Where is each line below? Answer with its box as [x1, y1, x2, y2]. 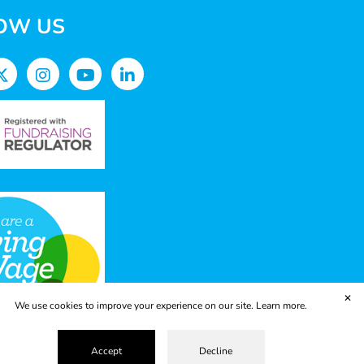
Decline [199, 344, 232, 357]
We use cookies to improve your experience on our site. [15, 299, 256, 312]
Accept [90, 344, 122, 357]
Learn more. [256, 299, 307, 312]
